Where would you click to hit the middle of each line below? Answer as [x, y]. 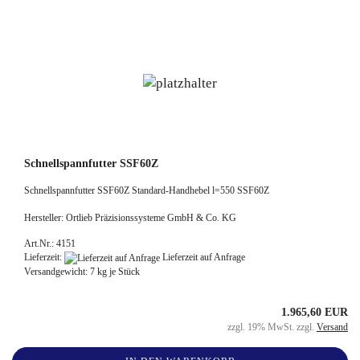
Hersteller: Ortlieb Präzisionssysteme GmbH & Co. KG [130, 217]
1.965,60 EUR [315, 312]
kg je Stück [117, 271]
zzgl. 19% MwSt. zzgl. [272, 327]
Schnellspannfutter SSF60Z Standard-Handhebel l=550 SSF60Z [147, 190]
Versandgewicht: [57, 271]
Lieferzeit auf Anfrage [202, 257]
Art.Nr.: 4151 [50, 243]
